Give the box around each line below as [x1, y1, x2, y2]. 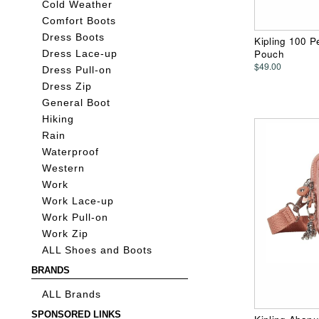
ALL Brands [42, 289, 102, 300]
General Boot [42, 98, 111, 109]
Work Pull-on [42, 212, 109, 224]
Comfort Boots [42, 16, 117, 27]
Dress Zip [42, 81, 93, 93]
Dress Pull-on [42, 65, 113, 76]
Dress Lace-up [42, 48, 118, 60]
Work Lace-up [42, 196, 115, 207]
